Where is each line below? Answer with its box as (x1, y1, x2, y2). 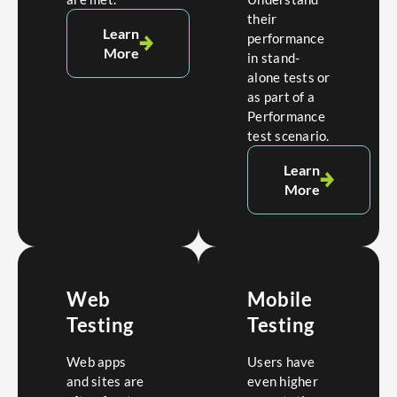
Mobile (247, 286, 312, 311)
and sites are (66, 373, 144, 390)
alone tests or (247, 68, 331, 85)
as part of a (247, 88, 315, 105)
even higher (247, 373, 318, 390)
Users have (247, 354, 315, 370)
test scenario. (247, 127, 330, 144)
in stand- (247, 49, 300, 66)
